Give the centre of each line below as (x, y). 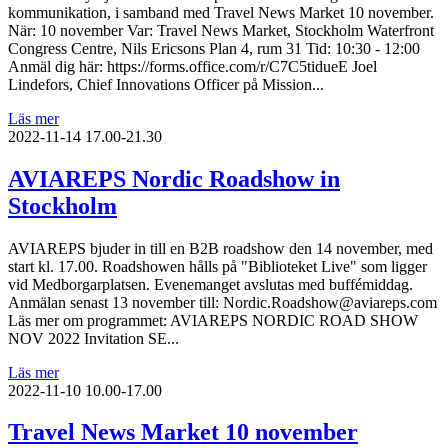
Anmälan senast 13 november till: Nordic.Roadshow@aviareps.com (222, 302)
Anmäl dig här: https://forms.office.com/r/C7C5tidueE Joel (192, 66)
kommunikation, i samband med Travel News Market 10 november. (221, 12)
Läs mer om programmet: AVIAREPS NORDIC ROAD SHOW (213, 320)
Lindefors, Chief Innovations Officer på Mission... (166, 84)
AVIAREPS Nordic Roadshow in (174, 178)
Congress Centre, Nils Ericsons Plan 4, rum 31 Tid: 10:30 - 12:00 (214, 48)
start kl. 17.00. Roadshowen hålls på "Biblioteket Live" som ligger (217, 266)
